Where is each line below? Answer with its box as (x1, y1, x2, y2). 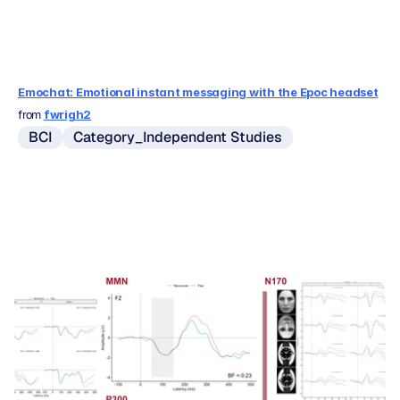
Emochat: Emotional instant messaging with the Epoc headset (18, 85, 379, 99)
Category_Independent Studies (73, 128, 282, 146)
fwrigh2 (43, 107, 91, 121)
